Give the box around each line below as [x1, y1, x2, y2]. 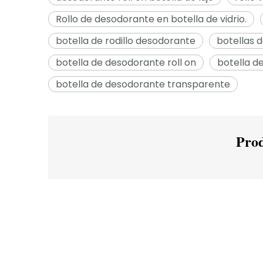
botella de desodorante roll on [56, 56, 196, 69]
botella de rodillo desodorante [56, 34, 195, 48]
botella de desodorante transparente [56, 77, 230, 91]
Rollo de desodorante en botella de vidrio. [56, 12, 247, 26]
